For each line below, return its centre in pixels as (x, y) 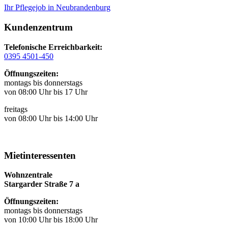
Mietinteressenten (40, 155)
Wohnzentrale (28, 175)
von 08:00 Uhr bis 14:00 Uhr (51, 118)
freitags (16, 109)
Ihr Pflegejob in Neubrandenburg (57, 8)
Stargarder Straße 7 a (42, 184)
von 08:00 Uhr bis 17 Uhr (46, 92)
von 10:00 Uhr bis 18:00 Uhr (51, 220)
